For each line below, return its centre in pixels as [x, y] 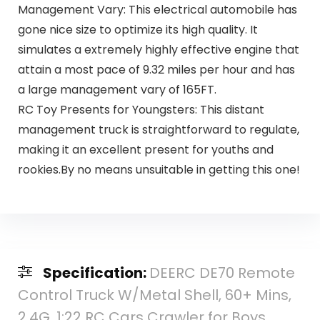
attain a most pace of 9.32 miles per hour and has [156, 70]
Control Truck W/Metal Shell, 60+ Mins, [154, 295]
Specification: [96, 272]
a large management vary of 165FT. [117, 90]
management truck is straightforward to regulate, [158, 130]
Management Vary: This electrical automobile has [157, 10]
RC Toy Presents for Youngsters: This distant [141, 110]
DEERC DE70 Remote [222, 272]
